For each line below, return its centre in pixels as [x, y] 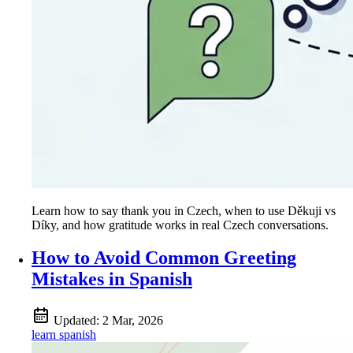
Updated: [78, 321]
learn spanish [64, 335]
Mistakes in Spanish [112, 279]
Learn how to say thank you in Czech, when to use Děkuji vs [184, 210]
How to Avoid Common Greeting [164, 258]
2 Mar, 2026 [133, 321]
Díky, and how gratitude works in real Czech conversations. [180, 225]
